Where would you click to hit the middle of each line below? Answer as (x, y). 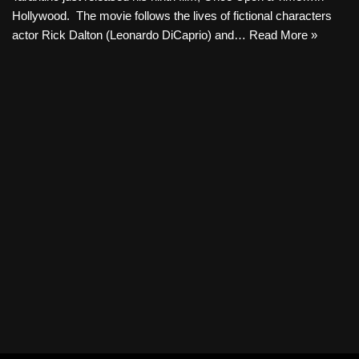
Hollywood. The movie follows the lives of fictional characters (172, 16)
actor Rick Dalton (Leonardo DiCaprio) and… (131, 35)
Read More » (283, 35)
